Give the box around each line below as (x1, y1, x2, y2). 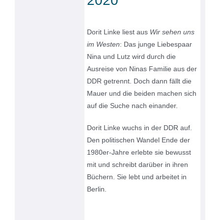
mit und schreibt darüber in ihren (87, 161, 189, 169)
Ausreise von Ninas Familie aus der (87, 65, 197, 73)
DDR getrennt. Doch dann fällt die (87, 77, 192, 85)
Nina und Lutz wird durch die (87, 53, 176, 61)
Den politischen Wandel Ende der (87, 136, 191, 144)
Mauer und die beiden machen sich (87, 89, 197, 98)
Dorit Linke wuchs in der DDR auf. (87, 124, 192, 132)
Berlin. (87, 185, 107, 193)
